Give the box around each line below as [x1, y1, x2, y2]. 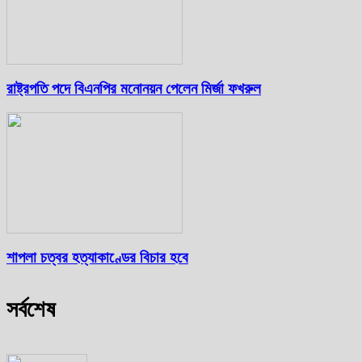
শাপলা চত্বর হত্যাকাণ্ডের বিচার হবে [6, 249, 188, 267]
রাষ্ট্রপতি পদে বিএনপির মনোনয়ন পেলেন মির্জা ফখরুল [6, 79, 261, 97]
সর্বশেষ [6, 297, 55, 322]
